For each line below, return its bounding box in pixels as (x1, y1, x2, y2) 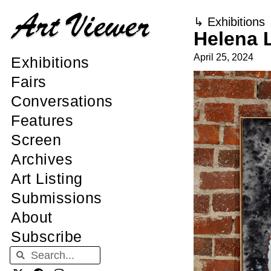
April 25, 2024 (193, 52, 253, 62)
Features (11, 112, 73, 129)
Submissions (11, 189, 102, 207)
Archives (11, 151, 73, 168)
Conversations (11, 93, 113, 110)
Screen (11, 131, 61, 149)
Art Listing (11, 170, 83, 188)
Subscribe (11, 228, 82, 246)
